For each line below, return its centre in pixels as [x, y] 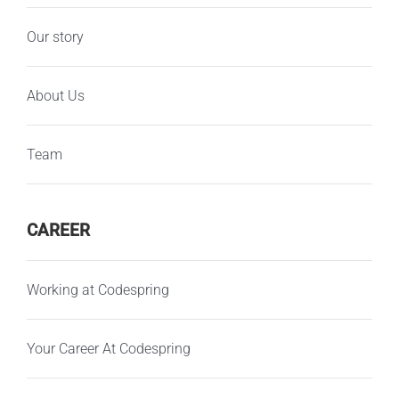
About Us [55, 95]
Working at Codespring [98, 289]
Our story [55, 37]
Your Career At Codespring [108, 348]
